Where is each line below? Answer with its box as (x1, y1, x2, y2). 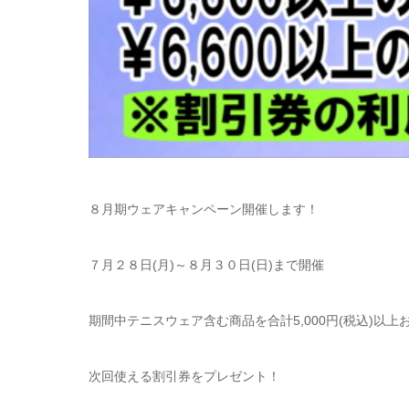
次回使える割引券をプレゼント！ (89, 368, 280, 383)
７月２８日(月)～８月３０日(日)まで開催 (89, 257, 324, 272)
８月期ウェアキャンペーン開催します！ (89, 201, 319, 216)
